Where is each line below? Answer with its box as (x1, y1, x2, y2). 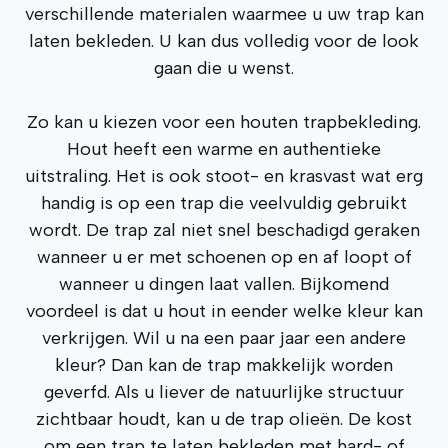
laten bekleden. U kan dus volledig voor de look (29, 30, 419, 52)
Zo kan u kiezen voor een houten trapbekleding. (27, 111, 421, 133)
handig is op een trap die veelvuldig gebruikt (41, 192, 407, 214)
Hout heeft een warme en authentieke (67, 138, 381, 160)
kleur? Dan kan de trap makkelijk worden (55, 354, 393, 376)
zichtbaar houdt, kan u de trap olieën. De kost (36, 408, 412, 430)
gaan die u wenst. (154, 57, 294, 79)
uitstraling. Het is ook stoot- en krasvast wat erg (25, 165, 423, 187)
